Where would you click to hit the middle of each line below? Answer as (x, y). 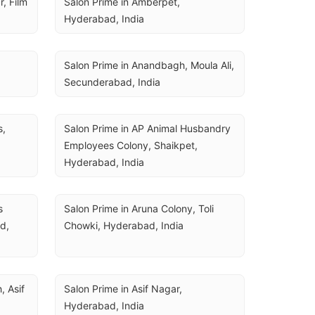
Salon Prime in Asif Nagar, (123, 289)
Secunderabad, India (112, 82)
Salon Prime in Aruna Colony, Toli (139, 208)
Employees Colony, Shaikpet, (131, 145)
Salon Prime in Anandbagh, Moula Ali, (149, 65)
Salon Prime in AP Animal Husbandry (147, 128)
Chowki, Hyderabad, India (124, 225)
